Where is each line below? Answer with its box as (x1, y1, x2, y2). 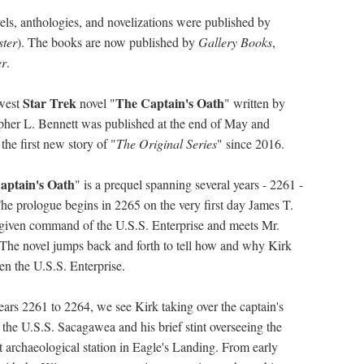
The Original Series (116, 135, 217, 152)
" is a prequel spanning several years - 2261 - (75, 175, 303, 193)
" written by (224, 94, 285, 111)
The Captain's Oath (115, 93, 224, 112)
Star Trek (23, 93, 76, 112)
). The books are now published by (17, 33, 198, 50)
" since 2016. (217, 135, 284, 152)
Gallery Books (198, 33, 272, 50)
